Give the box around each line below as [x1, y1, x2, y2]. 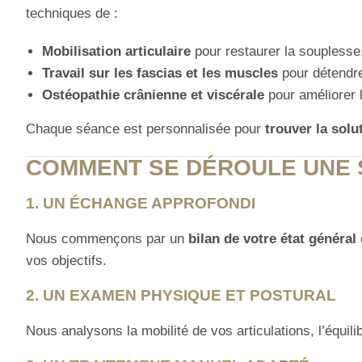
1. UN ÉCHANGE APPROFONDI [26, 195, 255, 213]
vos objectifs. [26, 253, 107, 269]
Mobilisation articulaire [42, 44, 191, 60]
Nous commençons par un [26, 231, 188, 247]
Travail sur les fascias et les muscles [42, 65, 278, 82]
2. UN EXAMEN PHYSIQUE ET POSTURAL [26, 287, 336, 305]
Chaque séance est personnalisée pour [26, 121, 265, 137]
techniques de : [26, 6, 118, 22]
